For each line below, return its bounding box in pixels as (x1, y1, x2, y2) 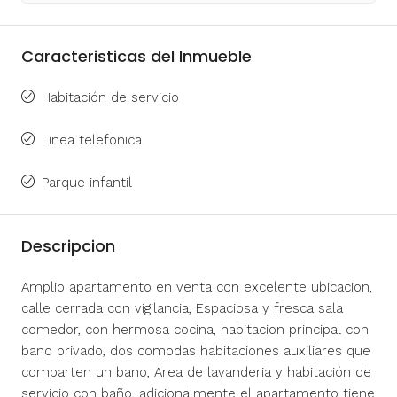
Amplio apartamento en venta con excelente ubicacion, (21, 278, 372, 295)
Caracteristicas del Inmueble (21, 44, 252, 67)
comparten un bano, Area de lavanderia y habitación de (21, 363, 371, 380)
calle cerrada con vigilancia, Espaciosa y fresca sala (21, 300, 343, 316)
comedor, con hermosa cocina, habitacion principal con (21, 321, 369, 338)
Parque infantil (42, 174, 132, 191)
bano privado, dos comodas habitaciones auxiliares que (21, 342, 370, 359)
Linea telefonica (42, 131, 142, 148)
